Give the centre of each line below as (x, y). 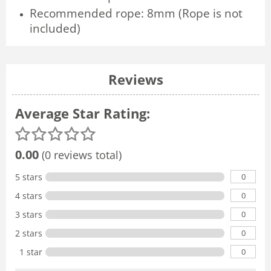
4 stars (29, 195)
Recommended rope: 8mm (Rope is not (136, 13)
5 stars (29, 177)
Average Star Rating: (83, 113)
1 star (31, 252)
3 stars (29, 214)
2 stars (29, 233)
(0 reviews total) (80, 155)
